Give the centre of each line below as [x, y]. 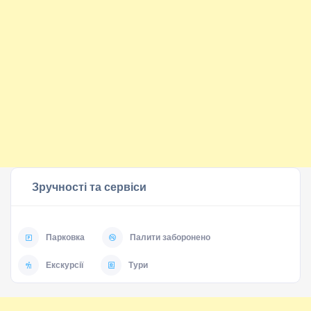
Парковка [65, 237]
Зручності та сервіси [89, 187]
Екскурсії [65, 265]
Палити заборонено [170, 237]
